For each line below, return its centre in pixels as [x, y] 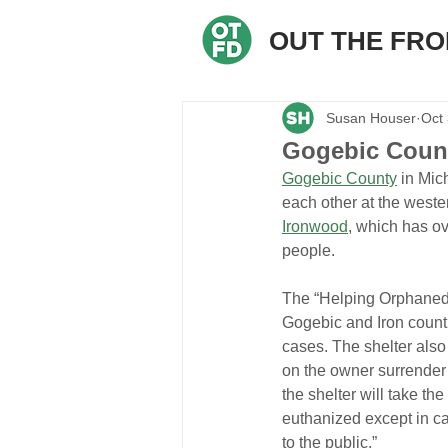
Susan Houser [371, 117]
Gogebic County [339, 178]
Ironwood [315, 226]
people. [308, 250]
